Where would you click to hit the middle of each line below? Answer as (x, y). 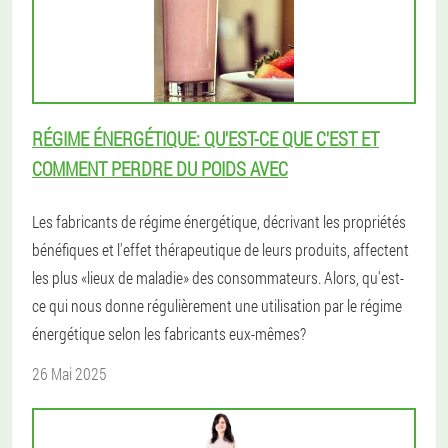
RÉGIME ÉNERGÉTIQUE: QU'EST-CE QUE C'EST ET (205, 138)
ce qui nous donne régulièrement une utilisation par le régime (217, 305)
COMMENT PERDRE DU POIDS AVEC (160, 168)
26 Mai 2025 (69, 373)
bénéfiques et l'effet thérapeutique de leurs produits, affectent (220, 249)
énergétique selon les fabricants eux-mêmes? (169, 333)
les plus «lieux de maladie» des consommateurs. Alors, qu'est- (218, 277)
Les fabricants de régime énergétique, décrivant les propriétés (219, 221)
